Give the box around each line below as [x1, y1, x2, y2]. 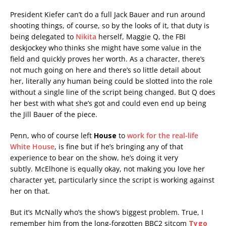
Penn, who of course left [10, 131, 94, 141]
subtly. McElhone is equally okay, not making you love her [10, 164, 205, 174]
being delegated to [10, 32, 76, 42]
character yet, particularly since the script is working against [10, 175, 214, 185]
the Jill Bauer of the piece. [10, 109, 99, 120]
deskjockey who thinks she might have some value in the [10, 43, 201, 53]
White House [10, 142, 54, 152]
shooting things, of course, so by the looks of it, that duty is [10, 21, 209, 31]
